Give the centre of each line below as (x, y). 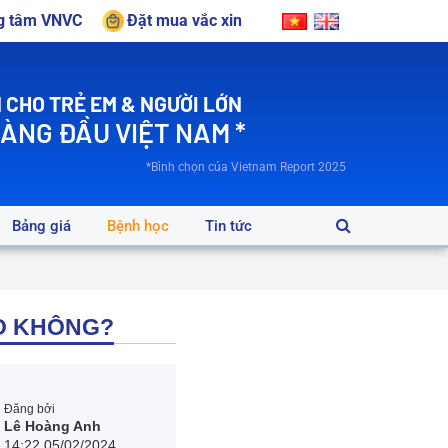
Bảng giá (41, 225)
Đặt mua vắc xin (184, 20)
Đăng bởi (30, 409)
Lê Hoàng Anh (53, 427)
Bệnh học (138, 225)
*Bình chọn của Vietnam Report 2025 (246, 166)
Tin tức (228, 225)
